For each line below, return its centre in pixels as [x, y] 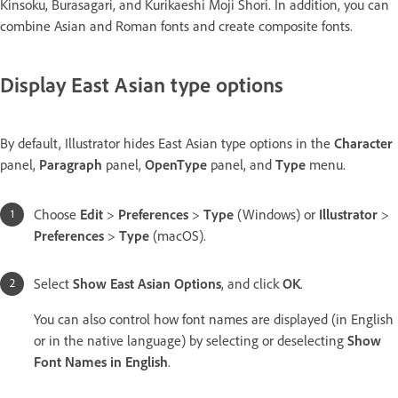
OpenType [176, 164]
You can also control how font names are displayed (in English [214, 319]
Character [363, 143]
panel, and [241, 164]
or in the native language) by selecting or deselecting [191, 340]
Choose [57, 214]
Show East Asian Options [147, 283]
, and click [252, 283]
